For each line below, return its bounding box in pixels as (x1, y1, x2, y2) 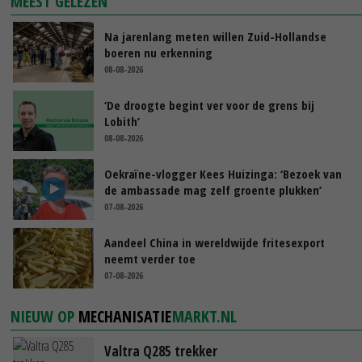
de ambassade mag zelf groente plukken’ (104, 181, 322, 198)
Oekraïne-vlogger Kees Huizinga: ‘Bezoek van (104, 165, 342, 182)
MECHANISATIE (78, 305, 172, 327)
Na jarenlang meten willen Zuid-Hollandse (104, 27, 326, 44)
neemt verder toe (104, 250, 196, 267)
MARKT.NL (172, 305, 238, 327)
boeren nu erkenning (104, 44, 213, 61)
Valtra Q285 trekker (104, 341, 217, 360)
